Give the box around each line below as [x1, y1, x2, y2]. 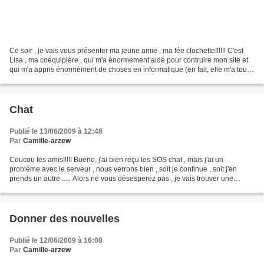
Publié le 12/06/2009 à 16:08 [9, 236, 103, 245]
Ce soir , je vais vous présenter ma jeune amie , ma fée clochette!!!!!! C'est [9, 46, 243, 55]
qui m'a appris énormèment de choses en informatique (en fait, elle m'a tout [9, 65, 249, 74]
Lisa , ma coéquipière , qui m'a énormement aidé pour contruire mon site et [9, 55, 248, 64]
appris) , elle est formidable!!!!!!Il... [9, 74, 115, 83]
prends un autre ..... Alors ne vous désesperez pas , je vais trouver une [9, 174, 233, 183]
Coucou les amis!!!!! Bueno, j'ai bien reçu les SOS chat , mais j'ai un [9, 155, 223, 164]
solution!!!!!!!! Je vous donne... [9, 183, 103, 192]
